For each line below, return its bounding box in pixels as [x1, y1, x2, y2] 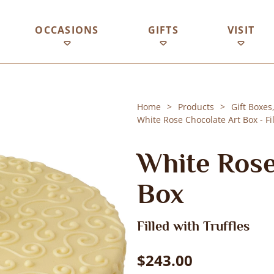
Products [178, 101, 214, 113]
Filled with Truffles [137, 218, 250, 234]
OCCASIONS [35, 23, 99, 37]
